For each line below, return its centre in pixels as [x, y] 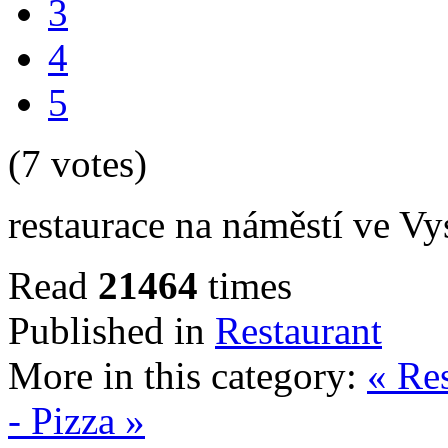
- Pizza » [76, 420]
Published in [106, 330]
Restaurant [298, 330]
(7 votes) [77, 163]
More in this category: [182, 375]
